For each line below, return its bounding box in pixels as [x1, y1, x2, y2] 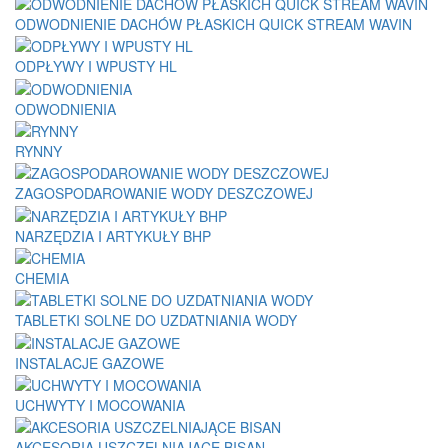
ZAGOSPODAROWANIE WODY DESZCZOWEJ [15, 183, 313, 204]
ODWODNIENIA [15, 98, 116, 119]
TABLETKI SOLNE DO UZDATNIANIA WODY [15, 310, 297, 331]
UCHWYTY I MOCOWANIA [15, 395, 185, 416]
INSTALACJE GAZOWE [15, 352, 164, 373]
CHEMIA [15, 268, 69, 289]
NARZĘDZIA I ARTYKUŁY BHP [15, 225, 211, 246]
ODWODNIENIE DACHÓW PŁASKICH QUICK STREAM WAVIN [15, 14, 412, 35]
